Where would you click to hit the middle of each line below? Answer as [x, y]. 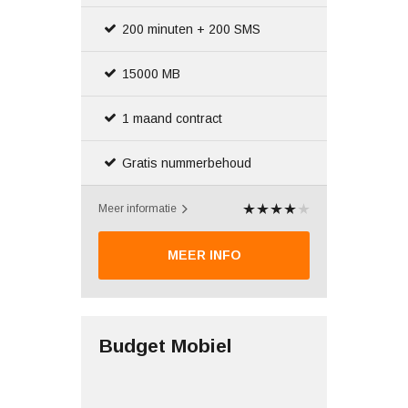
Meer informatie [139, 209]
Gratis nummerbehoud [187, 163]
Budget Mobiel [166, 346]
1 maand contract [172, 118]
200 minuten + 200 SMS [191, 29]
